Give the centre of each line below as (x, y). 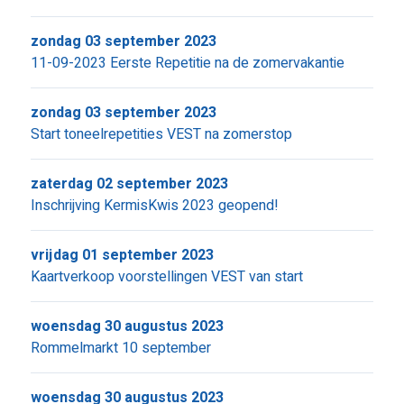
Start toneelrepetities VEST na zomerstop (161, 134)
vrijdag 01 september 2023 (122, 255)
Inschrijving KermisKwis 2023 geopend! (154, 206)
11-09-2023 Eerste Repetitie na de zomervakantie (187, 63)
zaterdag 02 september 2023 (129, 184)
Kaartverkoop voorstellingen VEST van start (166, 277)
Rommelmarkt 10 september (120, 348)
